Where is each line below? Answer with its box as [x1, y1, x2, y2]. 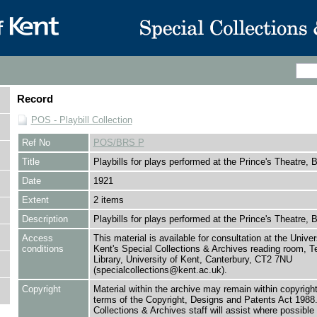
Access [21, 233, 53, 243]
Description [21, 214, 68, 224]
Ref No [21, 137, 50, 148]
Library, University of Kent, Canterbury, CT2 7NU [93, 254, 292, 265]
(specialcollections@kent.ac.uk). [93, 265, 227, 275]
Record [16, 93, 53, 105]
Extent [21, 195, 49, 205]
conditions [21, 243, 64, 254]
